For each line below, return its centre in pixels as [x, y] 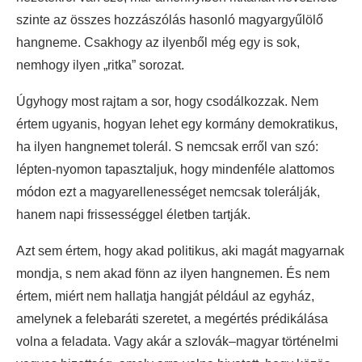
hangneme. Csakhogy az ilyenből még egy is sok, [158, 43]
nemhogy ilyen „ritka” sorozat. [100, 65]
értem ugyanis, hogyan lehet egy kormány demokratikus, [177, 124]
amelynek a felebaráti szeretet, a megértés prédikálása [172, 319]
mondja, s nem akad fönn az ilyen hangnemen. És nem [173, 274]
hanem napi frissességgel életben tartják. [133, 215]
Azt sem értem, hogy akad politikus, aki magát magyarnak [180, 251]
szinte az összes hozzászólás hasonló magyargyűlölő [170, 20]
